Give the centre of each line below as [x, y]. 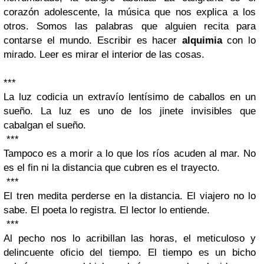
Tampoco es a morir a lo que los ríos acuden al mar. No [130, 154]
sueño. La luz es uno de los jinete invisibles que [130, 111]
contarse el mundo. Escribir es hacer [93, 41]
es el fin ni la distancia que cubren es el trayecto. [112, 168]
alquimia [202, 41]
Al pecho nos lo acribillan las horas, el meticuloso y [130, 239]
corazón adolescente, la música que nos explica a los [130, 12]
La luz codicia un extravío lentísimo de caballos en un [130, 97]
